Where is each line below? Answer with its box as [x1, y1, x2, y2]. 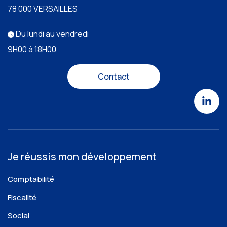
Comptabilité [8, 173, 54, 184]
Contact [97, 70, 130, 82]
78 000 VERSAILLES [8, 3, 78, 14]
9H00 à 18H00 [8, 43, 56, 55]
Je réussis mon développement [8, 149, 157, 163]
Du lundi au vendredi [14, 28, 89, 40]
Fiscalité [8, 192, 36, 203]
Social [8, 210, 29, 221]
